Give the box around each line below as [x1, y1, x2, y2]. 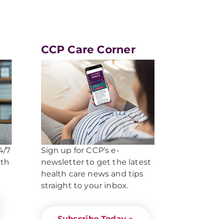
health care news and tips [41, 169, 144, 179]
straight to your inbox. [41, 181, 129, 191]
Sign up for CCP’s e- [41, 146, 119, 155]
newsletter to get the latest [41, 157, 151, 167]
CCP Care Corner [41, 43, 135, 56]
